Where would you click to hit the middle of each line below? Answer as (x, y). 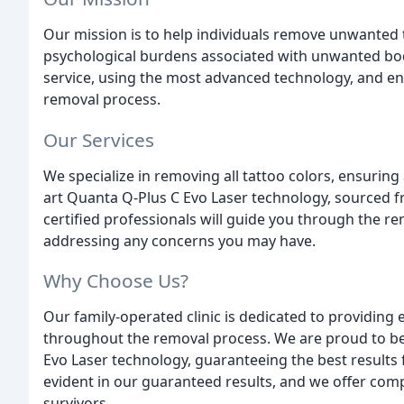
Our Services (99, 139)
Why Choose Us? (116, 281)
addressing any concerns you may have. (179, 240)
